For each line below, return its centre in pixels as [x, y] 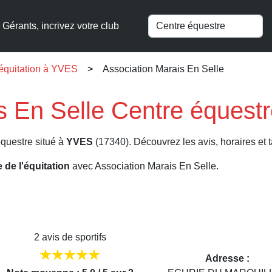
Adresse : [227, 258]
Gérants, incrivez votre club [61, 26]
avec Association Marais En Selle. [144, 166]
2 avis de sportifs [70, 237]
